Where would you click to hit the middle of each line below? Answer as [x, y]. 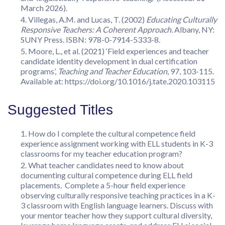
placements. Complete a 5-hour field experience [103, 185]
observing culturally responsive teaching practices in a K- [118, 195]
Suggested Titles [60, 109]
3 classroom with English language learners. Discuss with [117, 205]
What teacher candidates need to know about [106, 165]
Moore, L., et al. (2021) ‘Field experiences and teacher [119, 51]
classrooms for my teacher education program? [101, 153]
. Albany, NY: [193, 29]
